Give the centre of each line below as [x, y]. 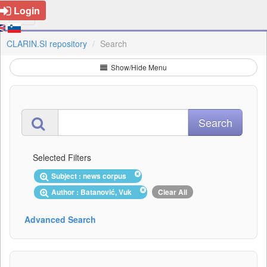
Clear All [173, 192]
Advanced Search [60, 219]
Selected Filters [62, 157]
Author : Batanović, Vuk [93, 192]
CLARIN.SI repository [47, 44]
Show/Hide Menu [138, 67]
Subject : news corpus [91, 176]
